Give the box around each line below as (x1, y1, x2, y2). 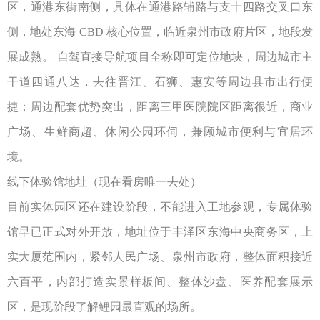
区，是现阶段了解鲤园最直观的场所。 (7, 300, 201, 313)
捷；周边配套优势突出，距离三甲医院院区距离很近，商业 (7, 100, 313, 113)
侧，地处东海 (7, 25, 76, 38)
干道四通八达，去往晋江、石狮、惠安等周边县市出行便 (7, 75, 313, 88)
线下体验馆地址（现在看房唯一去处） (7, 175, 201, 188)
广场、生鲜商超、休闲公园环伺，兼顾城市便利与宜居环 (7, 125, 313, 138)
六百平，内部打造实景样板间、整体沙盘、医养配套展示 (7, 275, 313, 288)
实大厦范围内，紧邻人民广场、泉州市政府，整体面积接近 (7, 250, 313, 263)
